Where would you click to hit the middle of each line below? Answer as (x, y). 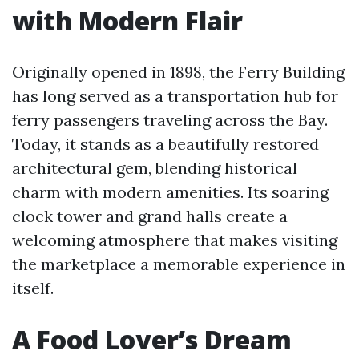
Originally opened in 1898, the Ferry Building (178, 72)
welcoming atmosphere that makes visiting (175, 240)
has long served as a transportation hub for (175, 96)
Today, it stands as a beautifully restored (165, 144)
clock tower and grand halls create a (150, 216)
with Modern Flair (127, 20)
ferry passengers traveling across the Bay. (170, 120)
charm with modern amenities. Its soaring (170, 192)
